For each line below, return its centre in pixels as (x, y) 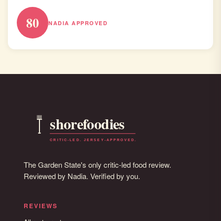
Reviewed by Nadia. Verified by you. (82, 176)
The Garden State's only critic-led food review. (97, 165)
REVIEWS (41, 206)
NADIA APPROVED (78, 23)
